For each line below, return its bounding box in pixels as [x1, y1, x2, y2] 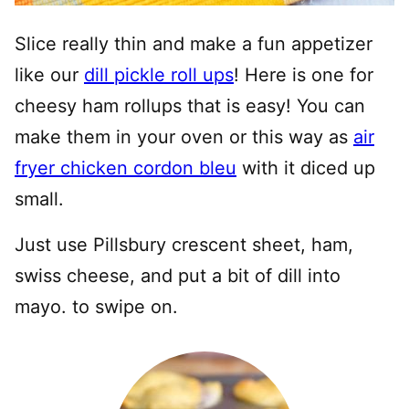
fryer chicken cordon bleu [15, 157, 236, 180]
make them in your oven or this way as [15, 126, 353, 149]
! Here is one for [234, 64, 373, 87]
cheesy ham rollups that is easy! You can [15, 95, 365, 118]
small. [15, 188, 64, 211]
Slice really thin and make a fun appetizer [15, 33, 372, 56]
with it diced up [236, 157, 375, 180]
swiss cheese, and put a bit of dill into [15, 265, 341, 288]
